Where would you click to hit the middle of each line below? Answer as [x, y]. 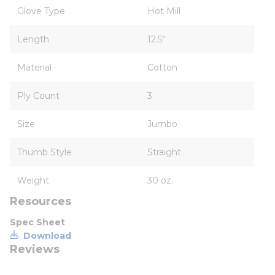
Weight [33, 180]
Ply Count [38, 96]
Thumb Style [45, 152]
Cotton [162, 68]
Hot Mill [164, 11]
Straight [164, 152]
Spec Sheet [37, 222]
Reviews [35, 249]
